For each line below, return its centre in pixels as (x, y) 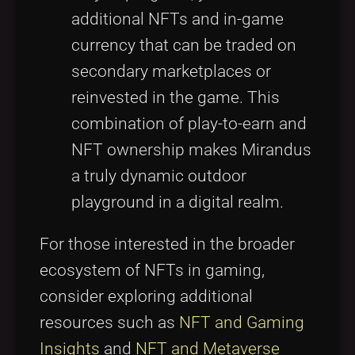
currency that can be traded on (184, 45)
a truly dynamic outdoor (159, 176)
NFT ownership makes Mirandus (191, 149)
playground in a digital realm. (177, 202)
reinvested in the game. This (176, 97)
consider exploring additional (146, 297)
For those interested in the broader (167, 244)
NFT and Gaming (242, 323)
